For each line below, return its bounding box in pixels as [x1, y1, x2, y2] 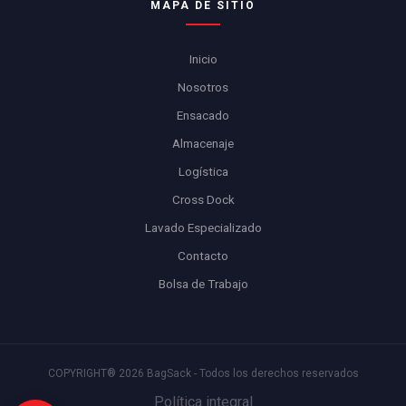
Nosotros [178, 79, 228, 94]
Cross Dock [171, 191, 235, 207]
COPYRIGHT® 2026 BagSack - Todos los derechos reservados [47, 366, 359, 380]
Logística [178, 163, 228, 179]
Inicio [188, 51, 217, 66]
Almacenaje [172, 135, 234, 150]
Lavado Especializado [144, 219, 262, 235]
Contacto [178, 247, 228, 263]
